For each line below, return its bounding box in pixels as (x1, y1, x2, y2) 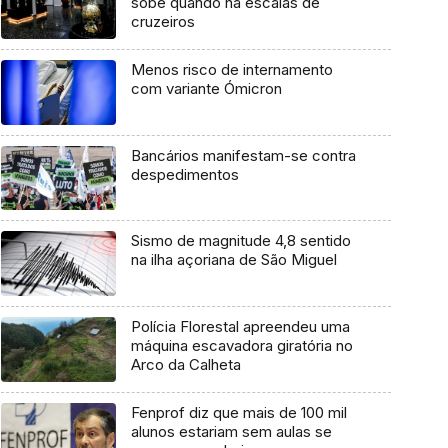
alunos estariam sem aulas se (130, 421, 332, 441)
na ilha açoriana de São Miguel (130, 250, 337, 270)
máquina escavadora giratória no (130, 336, 353, 356)
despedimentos (130, 164, 239, 184)
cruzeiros (130, 12, 195, 32)
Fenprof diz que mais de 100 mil (130, 402, 347, 422)
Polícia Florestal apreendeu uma (130, 317, 350, 337)
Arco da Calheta (130, 355, 241, 375)
